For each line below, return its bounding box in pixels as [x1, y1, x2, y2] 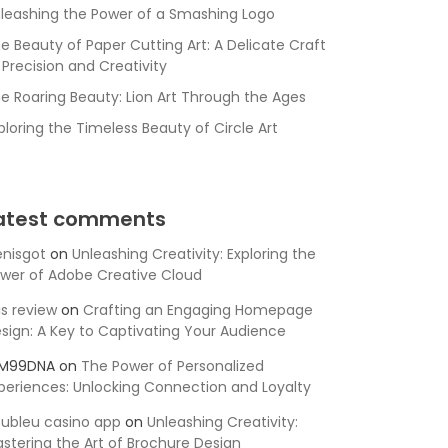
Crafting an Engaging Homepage [82, 300, 313, 320]
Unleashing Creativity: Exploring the [71, 244, 316, 264]
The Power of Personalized [80, 356, 264, 376]
